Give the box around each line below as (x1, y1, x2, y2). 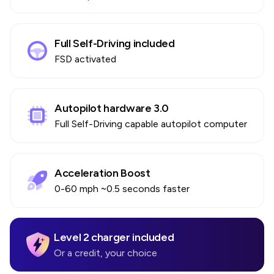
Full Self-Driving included (54, 37, 175, 50)
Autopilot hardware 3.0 (54, 102, 169, 115)
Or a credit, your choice (54, 247, 157, 259)
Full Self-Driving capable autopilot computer (54, 118, 247, 130)
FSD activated (54, 53, 116, 65)
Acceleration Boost (54, 166, 150, 180)
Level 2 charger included (54, 231, 174, 244)
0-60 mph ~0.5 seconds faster (54, 183, 190, 194)
